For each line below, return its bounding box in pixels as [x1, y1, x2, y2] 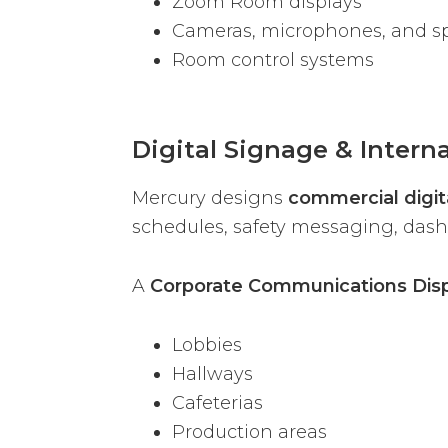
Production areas [172, 420, 327, 443]
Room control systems [172, 49, 374, 72]
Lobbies [172, 333, 242, 356]
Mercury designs [132, 186, 288, 209]
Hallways [172, 362, 253, 385]
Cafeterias [172, 391, 263, 414]
